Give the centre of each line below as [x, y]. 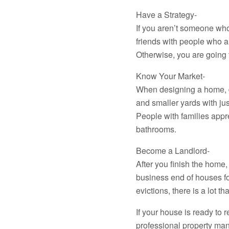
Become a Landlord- [173, 151]
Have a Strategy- [166, 15]
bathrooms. [156, 129]
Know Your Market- [170, 76]
